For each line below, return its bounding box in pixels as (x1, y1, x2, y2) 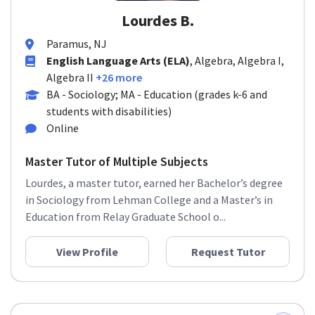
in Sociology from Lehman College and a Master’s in (25, 193, 273, 207)
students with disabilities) (46, 104, 172, 118)
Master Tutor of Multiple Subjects (25, 153, 208, 169)
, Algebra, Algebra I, (190, 53, 284, 67)
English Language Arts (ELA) (46, 53, 190, 67)
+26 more (96, 70, 142, 84)
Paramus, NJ (46, 37, 107, 51)
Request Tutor (191, 245, 265, 259)
